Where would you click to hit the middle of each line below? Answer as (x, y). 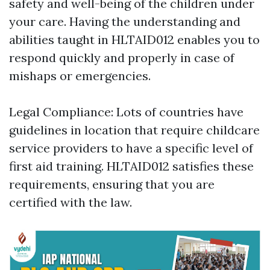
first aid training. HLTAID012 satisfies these (131, 166)
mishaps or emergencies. (80, 76)
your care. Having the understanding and (125, 21)
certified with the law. (71, 202)
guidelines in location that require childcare (134, 130)
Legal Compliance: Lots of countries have (126, 112)
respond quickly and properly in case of (122, 58)
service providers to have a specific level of (131, 148)
